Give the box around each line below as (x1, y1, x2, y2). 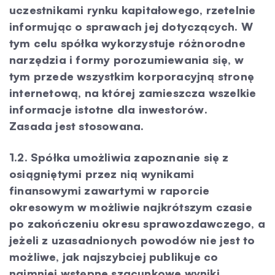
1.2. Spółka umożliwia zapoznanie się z (9, 150, 229, 164)
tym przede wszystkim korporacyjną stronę (9, 69, 255, 83)
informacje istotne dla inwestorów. (9, 103, 207, 116)
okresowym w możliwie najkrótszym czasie (9, 200, 252, 214)
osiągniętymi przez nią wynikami (9, 167, 195, 180)
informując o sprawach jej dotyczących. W (9, 20, 254, 33)
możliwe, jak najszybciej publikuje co (9, 250, 219, 263)
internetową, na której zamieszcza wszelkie (9, 86, 257, 99)
